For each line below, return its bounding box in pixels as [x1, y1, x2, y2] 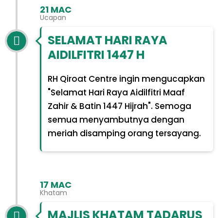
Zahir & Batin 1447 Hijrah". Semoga [47, 100, 191, 112]
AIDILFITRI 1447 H [47, 46, 145, 63]
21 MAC [40, 3, 72, 16]
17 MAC [40, 178, 72, 191]
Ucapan [40, 13, 66, 22]
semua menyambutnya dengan [47, 113, 184, 126]
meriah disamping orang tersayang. [47, 127, 201, 139]
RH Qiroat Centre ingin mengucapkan [47, 73, 205, 85]
